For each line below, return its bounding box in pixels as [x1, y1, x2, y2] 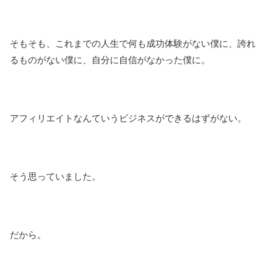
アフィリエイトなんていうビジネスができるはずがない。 [10, 113, 246, 124]
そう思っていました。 [10, 171, 101, 182]
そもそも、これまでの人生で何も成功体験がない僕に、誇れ [10, 38, 256, 49]
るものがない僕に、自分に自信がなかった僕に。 [10, 55, 210, 66]
